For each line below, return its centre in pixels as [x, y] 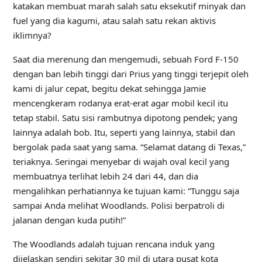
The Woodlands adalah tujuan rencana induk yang [113, 244]
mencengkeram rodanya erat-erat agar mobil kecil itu [120, 103]
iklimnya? [32, 35]
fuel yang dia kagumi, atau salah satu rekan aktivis [114, 20]
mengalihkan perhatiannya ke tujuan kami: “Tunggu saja [126, 191]
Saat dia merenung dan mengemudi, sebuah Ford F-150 [125, 59]
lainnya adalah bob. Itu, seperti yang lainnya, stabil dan [124, 132]
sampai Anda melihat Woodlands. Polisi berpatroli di [118, 205]
